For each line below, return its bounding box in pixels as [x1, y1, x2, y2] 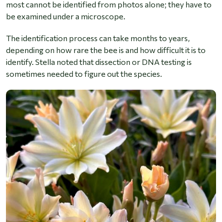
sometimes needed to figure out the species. [6, 69, 162, 79]
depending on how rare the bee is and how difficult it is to [6, 45, 206, 55]
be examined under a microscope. [6, 11, 125, 21]
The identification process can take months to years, [6, 33, 190, 43]
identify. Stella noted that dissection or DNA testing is [6, 57, 192, 67]
